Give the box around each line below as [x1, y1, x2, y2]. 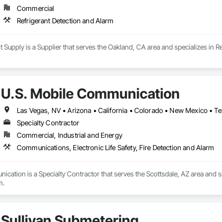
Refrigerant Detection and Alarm [16, 16, 114, 25]
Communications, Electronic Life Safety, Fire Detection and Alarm [16, 143, 215, 152]
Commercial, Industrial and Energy [16, 131, 122, 140]
